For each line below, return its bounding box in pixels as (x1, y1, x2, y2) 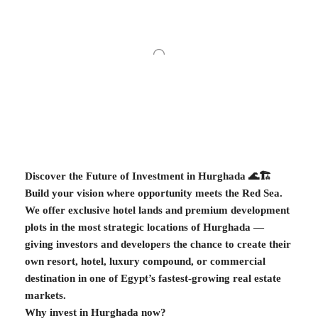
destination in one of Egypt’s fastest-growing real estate (25, 273, 281, 285)
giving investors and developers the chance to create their (25, 238, 291, 251)
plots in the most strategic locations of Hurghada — (25, 221, 264, 234)
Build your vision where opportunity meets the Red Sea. (25, 187, 283, 199)
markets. (25, 290, 66, 302)
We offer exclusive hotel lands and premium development (25, 204, 290, 216)
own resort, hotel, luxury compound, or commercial (25, 256, 265, 268)
